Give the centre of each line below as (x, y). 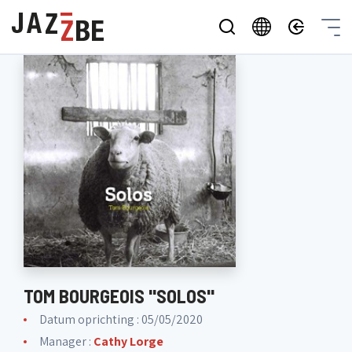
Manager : (66, 341)
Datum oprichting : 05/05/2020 (121, 319)
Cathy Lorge (128, 341)
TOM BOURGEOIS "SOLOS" (119, 296)
